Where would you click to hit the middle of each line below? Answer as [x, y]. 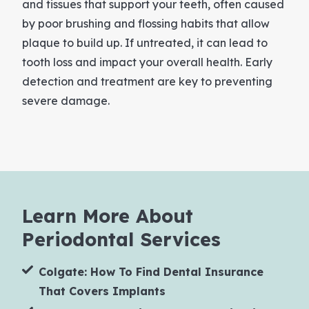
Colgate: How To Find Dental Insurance [151, 271]
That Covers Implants [102, 291]
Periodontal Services [121, 239]
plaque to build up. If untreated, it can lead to [145, 42]
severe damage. [66, 100]
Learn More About [108, 216]
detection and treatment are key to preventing [147, 81]
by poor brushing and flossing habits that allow [146, 23]
